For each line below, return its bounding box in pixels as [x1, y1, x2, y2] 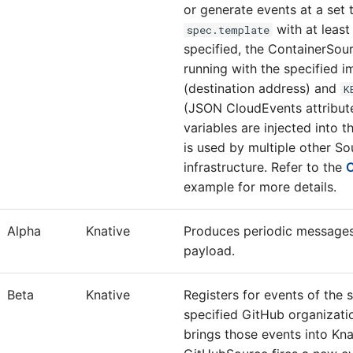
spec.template [187, 23, 269, 37]
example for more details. [184, 179, 336, 195]
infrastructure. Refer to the [184, 159, 346, 175]
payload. [184, 243, 235, 258]
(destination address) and [184, 80, 340, 96]
